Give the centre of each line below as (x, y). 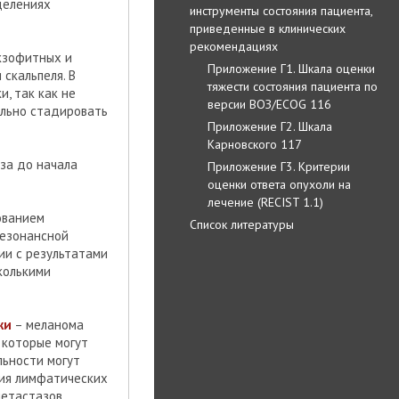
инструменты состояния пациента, (281, 10)
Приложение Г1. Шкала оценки (291, 68)
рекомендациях (234, 46)
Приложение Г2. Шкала (270, 126)
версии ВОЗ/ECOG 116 (269, 104)
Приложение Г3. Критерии (279, 166)
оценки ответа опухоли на (279, 184)
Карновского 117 (255, 144)
